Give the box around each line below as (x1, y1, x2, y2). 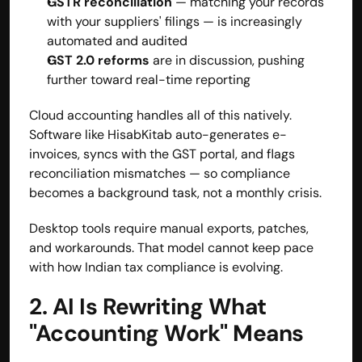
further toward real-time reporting (47, 70, 250, 88)
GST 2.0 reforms (47, 51, 149, 69)
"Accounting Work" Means (29, 318, 304, 348)
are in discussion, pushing (149, 51, 305, 69)
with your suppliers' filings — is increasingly (47, 12, 302, 30)
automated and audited (47, 32, 187, 49)
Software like (29, 125, 104, 143)
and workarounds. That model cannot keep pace (29, 238, 314, 256)
